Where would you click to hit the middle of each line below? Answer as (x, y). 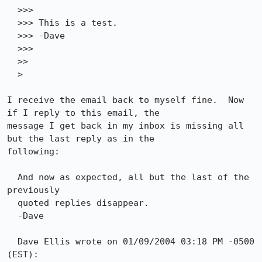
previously (33, 190)
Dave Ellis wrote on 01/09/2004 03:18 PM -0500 (12, 242)
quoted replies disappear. (12, 203)
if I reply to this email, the (83, 113)
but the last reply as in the (81, 139)
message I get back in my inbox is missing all (125, 126)
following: (33, 151)
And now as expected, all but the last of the (12, 177)
